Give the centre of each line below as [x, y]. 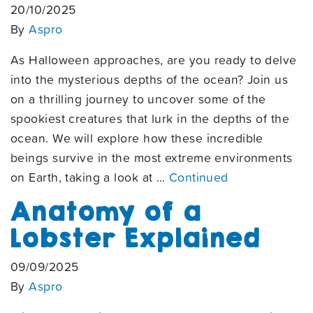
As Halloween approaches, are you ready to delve [154, 60]
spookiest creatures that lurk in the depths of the [150, 119]
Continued [198, 177]
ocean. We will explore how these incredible [137, 138]
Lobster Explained [136, 238]
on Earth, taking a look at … [90, 177]
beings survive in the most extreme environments [152, 158]
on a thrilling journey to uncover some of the [138, 99]
